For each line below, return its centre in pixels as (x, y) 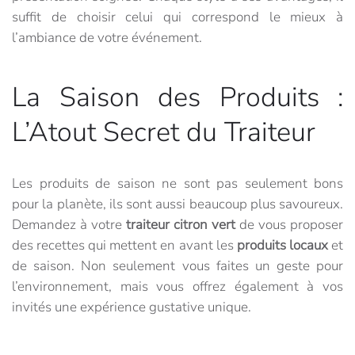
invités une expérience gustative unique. (132, 307)
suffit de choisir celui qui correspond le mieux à (177, 17)
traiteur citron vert (181, 225)
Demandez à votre (67, 225)
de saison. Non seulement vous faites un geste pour (177, 266)
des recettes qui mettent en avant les (124, 246)
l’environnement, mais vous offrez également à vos (177, 287)
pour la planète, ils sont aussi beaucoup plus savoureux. (177, 204)
